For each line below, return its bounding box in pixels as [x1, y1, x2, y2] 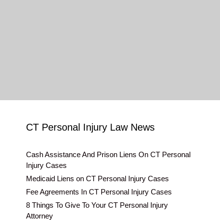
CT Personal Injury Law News [26, 122, 155, 133]
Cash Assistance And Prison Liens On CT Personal [26, 150, 191, 159]
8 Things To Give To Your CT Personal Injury [26, 201, 168, 209]
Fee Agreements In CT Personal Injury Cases [26, 188, 172, 196]
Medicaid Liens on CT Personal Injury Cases [26, 174, 169, 183]
